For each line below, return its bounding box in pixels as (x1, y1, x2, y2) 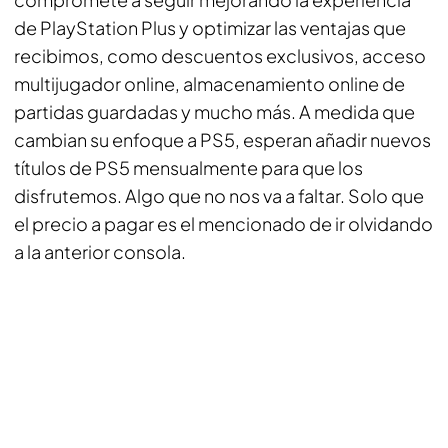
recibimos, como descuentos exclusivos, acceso (14, 44, 426, 67)
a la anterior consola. (14, 240, 186, 263)
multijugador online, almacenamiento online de (14, 72, 405, 95)
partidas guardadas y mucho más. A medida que (14, 100, 415, 123)
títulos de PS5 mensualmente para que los (14, 156, 363, 179)
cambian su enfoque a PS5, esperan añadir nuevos (14, 128, 431, 151)
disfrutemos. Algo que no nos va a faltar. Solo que (14, 184, 424, 207)
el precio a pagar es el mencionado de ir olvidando (14, 212, 433, 235)
